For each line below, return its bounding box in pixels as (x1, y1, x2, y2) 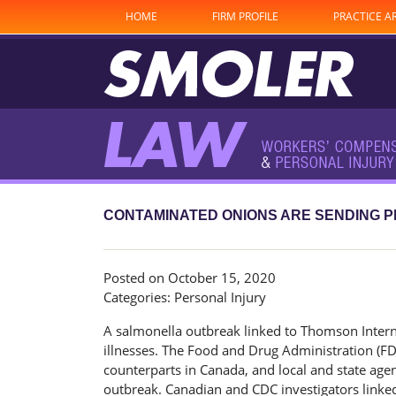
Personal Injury (174, 288, 266, 306)
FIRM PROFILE (212, 9, 278, 24)
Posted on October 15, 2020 (103, 269, 276, 286)
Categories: (103, 288, 174, 306)
